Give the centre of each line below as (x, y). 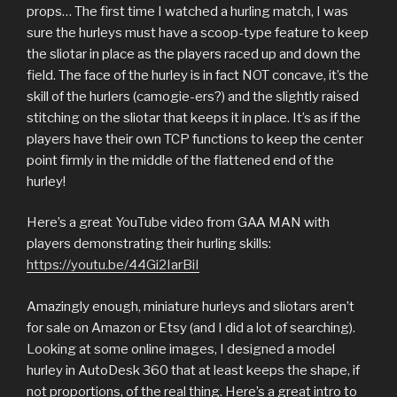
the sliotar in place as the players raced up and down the (194, 54)
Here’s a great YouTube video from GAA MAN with (178, 223)
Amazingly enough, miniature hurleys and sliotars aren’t (191, 306)
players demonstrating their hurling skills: (149, 244)
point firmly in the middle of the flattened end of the (180, 160)
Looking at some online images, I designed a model (181, 349)
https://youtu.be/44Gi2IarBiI (113, 265)
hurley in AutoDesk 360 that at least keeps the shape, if (193, 370)
